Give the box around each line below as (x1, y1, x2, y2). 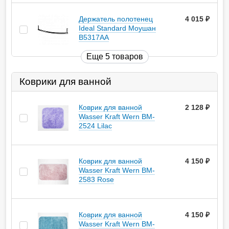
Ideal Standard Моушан (79, 24, 156, 33)
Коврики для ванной (19, 76, 111, 87)
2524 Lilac (79, 122, 112, 130)
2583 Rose (79, 175, 114, 184)
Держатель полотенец (79, 15, 153, 24)
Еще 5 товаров (86, 52, 143, 61)
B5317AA (79, 33, 109, 42)
